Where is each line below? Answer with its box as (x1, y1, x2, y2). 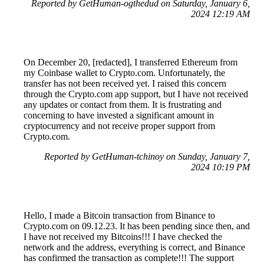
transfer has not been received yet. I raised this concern (24, 78, 226, 89)
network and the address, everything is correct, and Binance (24, 242, 245, 253)
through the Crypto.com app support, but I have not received (24, 89, 248, 100)
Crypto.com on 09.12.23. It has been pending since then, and (24, 221, 250, 232)
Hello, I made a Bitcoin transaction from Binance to (24, 210, 215, 221)
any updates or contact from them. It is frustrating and (24, 100, 222, 110)
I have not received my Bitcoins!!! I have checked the (24, 232, 222, 242)
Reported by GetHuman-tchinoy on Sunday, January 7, (44, 151, 250, 162)
